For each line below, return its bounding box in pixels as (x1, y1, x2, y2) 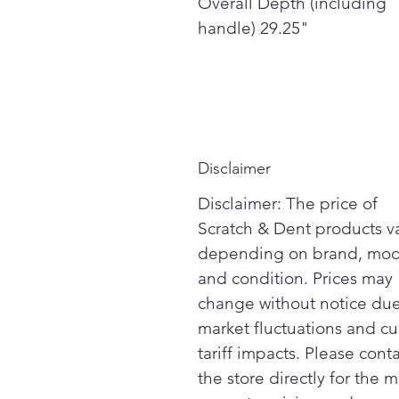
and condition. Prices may (198, 268, 393, 289)
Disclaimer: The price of (198, 193, 378, 214)
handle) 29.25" (198, 18, 309, 38)
